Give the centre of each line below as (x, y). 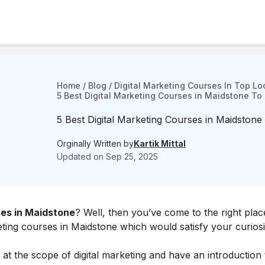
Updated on (81, 156)
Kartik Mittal (160, 143)
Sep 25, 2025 (132, 156)
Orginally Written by (95, 143)
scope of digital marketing (87, 255)
